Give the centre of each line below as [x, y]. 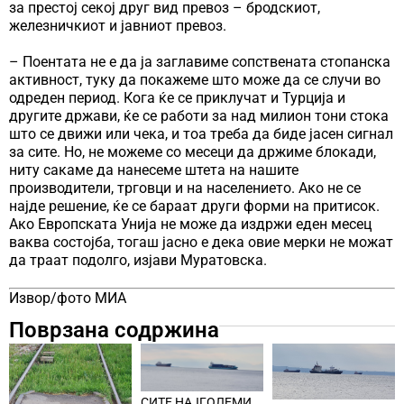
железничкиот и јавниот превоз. [118, 25]
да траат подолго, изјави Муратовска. [138, 260]
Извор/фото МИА [68, 298]
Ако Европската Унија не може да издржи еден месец [190, 224]
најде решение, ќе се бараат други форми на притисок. [194, 206]
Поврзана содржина [114, 330]
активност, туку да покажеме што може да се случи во [195, 79]
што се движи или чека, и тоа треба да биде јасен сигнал [201, 133]
